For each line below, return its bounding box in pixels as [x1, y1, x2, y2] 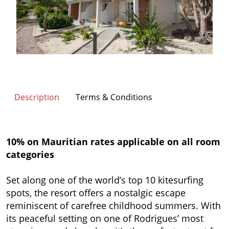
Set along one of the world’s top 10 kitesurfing [6, 173, 203, 186]
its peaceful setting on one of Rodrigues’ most [6, 212, 203, 224]
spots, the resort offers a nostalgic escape [6, 186, 186, 199]
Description [14, 91, 59, 103]
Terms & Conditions [76, 91, 152, 103]
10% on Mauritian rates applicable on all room [6, 135, 220, 148]
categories [6, 148, 54, 161]
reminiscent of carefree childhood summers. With [6, 199, 221, 212]
